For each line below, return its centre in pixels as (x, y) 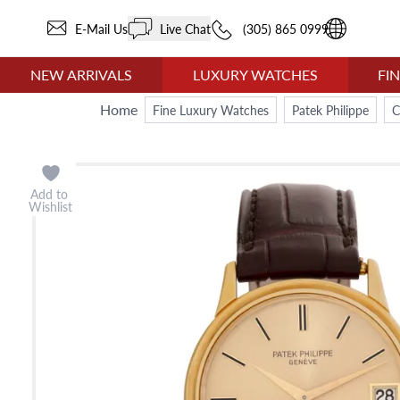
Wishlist (50, 206)
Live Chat (182, 28)
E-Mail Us (98, 28)
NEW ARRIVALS (81, 75)
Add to (50, 194)
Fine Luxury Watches (211, 110)
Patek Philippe (330, 110)
